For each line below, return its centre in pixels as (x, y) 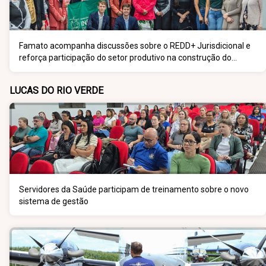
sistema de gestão (54, 201)
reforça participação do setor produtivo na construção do (125, 58)
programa (38, 69)
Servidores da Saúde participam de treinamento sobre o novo (134, 189)
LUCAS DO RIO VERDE (56, 91)
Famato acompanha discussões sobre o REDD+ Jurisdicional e (135, 46)
